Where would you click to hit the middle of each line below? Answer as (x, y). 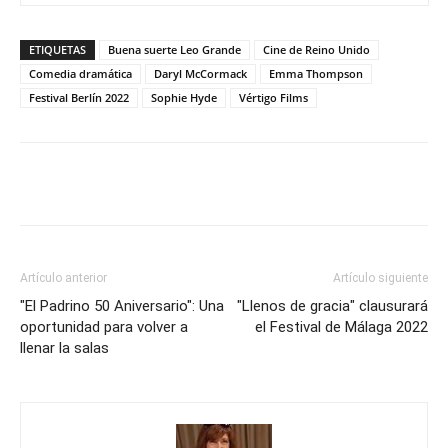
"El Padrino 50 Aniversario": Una (122, 305)
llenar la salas (64, 347)
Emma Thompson (316, 73)
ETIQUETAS (57, 49)
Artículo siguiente (380, 277)
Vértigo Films (273, 97)
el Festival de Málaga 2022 (341, 326)
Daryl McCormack (200, 73)
